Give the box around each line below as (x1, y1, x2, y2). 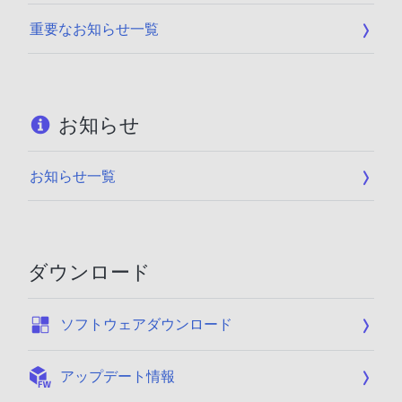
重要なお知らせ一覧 (29, 20, 159, 39)
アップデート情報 (59, 367, 175, 386)
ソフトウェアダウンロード (59, 315, 232, 334)
